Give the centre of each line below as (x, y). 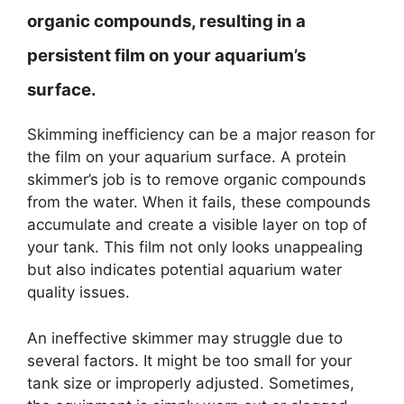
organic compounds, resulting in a (166, 21)
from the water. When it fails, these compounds (199, 202)
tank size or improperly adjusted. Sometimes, (191, 383)
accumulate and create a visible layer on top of (197, 225)
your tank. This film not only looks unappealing (195, 247)
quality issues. (78, 292)
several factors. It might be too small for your (189, 360)
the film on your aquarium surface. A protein (187, 157)
